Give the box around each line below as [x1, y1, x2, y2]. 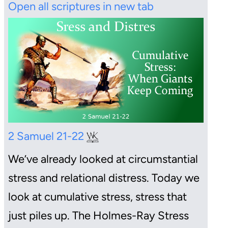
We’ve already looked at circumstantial [8, 152, 198, 166]
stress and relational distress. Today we [8, 170, 199, 185]
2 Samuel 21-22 [8, 129, 87, 143]
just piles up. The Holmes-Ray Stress [8, 208, 189, 222]
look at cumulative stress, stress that [8, 189, 187, 204]
